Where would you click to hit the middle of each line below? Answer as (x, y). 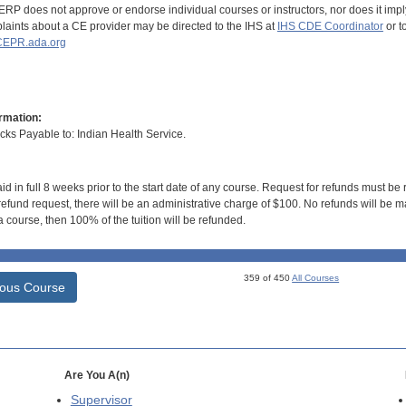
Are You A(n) (97, 376)
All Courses (316, 278)
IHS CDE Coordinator (330, 26)
